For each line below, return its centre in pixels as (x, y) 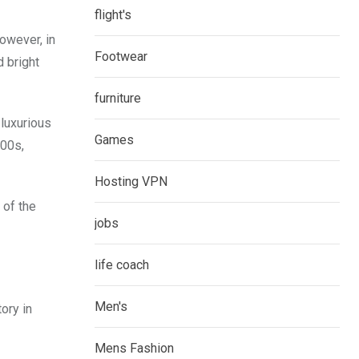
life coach (122, 265)
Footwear (121, 57)
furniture (118, 99)
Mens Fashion (134, 349)
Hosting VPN (131, 182)
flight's (113, 15)
